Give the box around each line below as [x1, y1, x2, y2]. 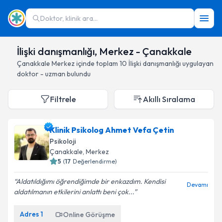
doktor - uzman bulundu [17, 69, 91, 78]
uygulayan [181, 59, 214, 68]
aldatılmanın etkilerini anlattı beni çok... [14, 187, 134, 196]
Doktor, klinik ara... [40, 14, 98, 23]
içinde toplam [75, 59, 118, 68]
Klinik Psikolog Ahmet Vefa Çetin [50, 125, 174, 135]
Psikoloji [50, 137, 76, 146]
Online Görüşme [63, 210, 115, 219]
